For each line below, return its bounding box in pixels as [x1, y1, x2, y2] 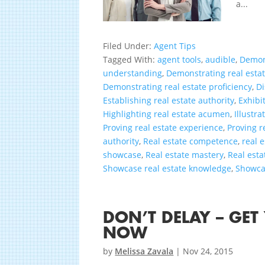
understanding [103, 67, 163, 79]
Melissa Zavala [115, 245, 174, 257]
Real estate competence [143, 135, 238, 147]
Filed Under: [103, 40, 154, 52]
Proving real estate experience [103, 122, 224, 134]
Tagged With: [103, 54, 158, 66]
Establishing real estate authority [103, 95, 235, 106]
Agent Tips [154, 40, 196, 52]
